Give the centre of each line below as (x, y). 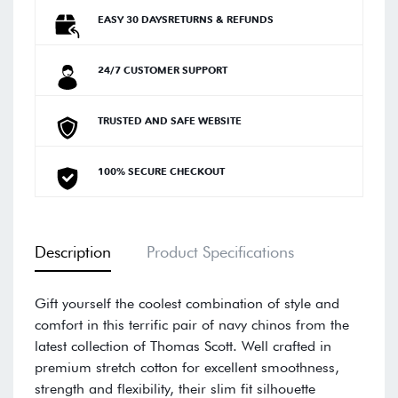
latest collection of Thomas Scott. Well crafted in (183, 346)
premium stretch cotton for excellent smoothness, (187, 368)
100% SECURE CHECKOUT (161, 172)
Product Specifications (220, 252)
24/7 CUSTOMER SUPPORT (163, 71)
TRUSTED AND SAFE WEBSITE (170, 121)
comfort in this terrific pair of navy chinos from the (192, 325)
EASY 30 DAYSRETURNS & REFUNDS (186, 20)
